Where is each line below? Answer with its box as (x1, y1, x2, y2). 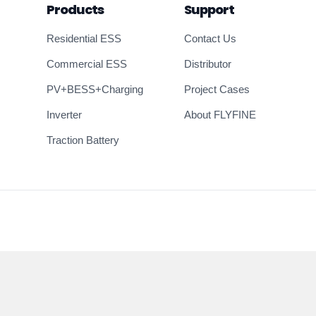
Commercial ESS (46, 58, 127, 70)
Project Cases (184, 83, 250, 95)
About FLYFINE (184, 109, 257, 121)
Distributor (184, 58, 232, 70)
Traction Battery (46, 134, 119, 146)
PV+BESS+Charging (46, 83, 143, 95)
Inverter (46, 109, 82, 121)
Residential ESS (46, 32, 121, 44)
